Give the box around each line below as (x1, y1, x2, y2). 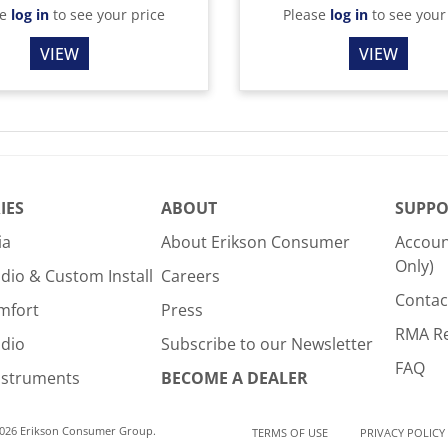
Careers (160, 265, 220, 288)
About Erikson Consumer (160, 231, 350, 254)
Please (283, 5, 331, 25)
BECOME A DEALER (160, 367, 308, 390)
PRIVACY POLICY (360, 424, 445, 440)
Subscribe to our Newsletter (160, 333, 373, 356)
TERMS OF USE (252, 424, 328, 440)
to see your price (48, 5, 165, 25)
